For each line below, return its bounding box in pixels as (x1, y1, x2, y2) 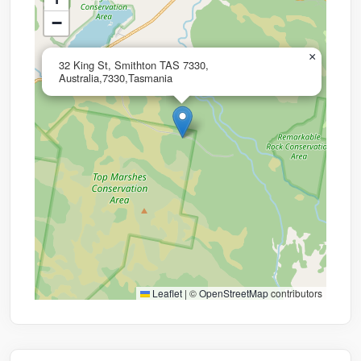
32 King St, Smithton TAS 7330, (59, 57, 209, 73)
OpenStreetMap (199, 286, 268, 301)
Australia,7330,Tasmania (59, 70, 172, 86)
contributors (268, 286, 322, 301)
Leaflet (150, 286, 182, 301)
